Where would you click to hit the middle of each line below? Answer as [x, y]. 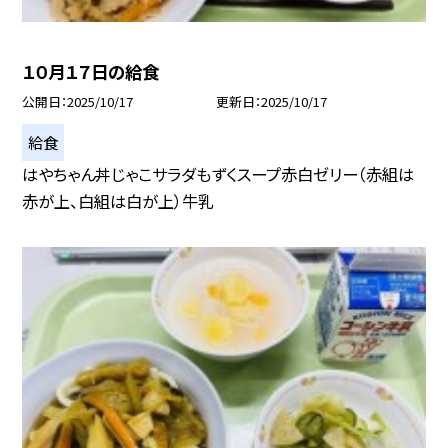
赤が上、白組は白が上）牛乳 [118, 200]
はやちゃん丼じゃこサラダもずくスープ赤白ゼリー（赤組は [218, 173]
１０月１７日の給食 [91, 71]
